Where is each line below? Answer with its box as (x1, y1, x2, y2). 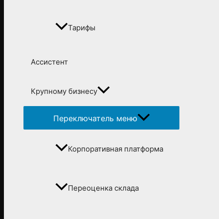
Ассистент (31, 57, 68, 67)
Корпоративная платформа (68, 144, 163, 154)
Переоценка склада (68, 183, 139, 193)
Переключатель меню (53, 113, 137, 124)
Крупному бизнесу (31, 87, 97, 96)
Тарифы (68, 23, 95, 33)
